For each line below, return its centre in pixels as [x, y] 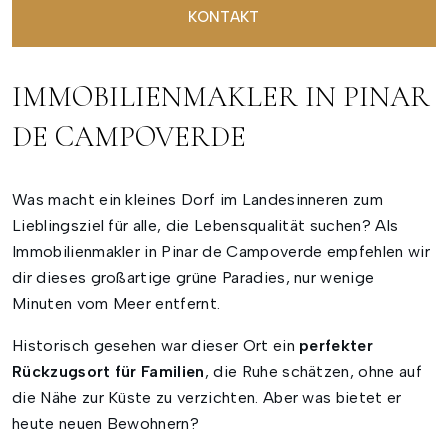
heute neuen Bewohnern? [106, 424]
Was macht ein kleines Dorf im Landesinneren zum [198, 200]
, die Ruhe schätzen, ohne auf [313, 372]
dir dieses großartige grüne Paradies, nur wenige [193, 278]
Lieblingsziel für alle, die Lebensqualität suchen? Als [205, 226]
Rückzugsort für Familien [108, 372]
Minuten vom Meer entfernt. [116, 304]
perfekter [336, 346]
